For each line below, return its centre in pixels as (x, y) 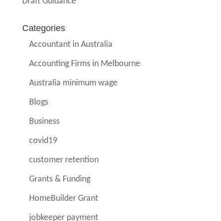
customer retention (64, 160)
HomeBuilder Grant (64, 199)
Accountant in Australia (71, 45)
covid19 (43, 141)
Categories (43, 28)
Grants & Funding (60, 180)
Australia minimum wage (74, 83)
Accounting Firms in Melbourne (85, 64)
